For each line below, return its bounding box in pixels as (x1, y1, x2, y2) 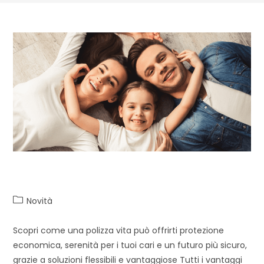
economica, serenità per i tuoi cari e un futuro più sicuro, (13, 239, 247, 251)
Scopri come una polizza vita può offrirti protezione (13, 224, 225, 236)
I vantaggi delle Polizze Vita (13, 163, 221, 183)
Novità (27, 194, 53, 207)
